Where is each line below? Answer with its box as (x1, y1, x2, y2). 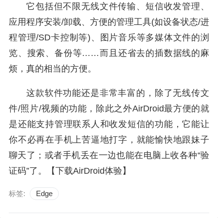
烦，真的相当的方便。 (9, 64, 96, 74)
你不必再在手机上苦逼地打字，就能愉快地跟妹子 (9, 135, 209, 145)
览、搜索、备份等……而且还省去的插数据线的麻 (9, 48, 209, 58)
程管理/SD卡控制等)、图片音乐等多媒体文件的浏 (9, 33, 209, 43)
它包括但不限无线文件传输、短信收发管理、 (26, 1, 209, 12)
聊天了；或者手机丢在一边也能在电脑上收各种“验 (9, 150, 209, 161)
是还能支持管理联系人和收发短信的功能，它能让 (9, 119, 209, 129)
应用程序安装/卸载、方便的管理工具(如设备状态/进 (9, 17, 209, 27)
